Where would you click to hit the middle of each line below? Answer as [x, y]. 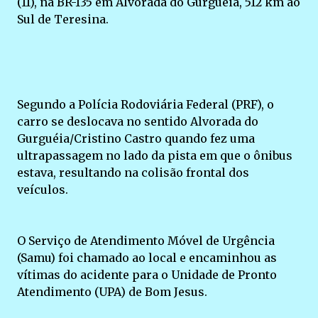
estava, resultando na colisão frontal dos [133, 172]
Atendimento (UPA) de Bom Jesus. [112, 292]
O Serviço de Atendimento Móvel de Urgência [146, 241]
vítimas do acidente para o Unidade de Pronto [147, 275]
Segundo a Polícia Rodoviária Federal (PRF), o [146, 104]
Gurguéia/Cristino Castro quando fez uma [136, 138]
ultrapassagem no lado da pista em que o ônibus [155, 155]
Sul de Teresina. [63, 19]
